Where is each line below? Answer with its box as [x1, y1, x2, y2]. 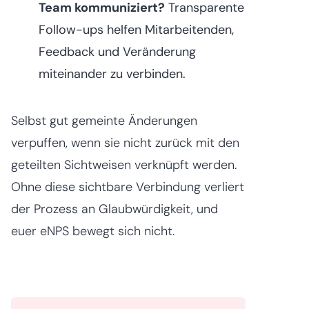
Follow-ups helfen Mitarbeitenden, [39, 21, 234, 38]
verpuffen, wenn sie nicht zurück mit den [11, 134, 239, 151]
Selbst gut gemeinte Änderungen [11, 112, 197, 129]
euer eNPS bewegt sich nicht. [11, 222, 175, 239]
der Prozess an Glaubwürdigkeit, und [11, 200, 218, 217]
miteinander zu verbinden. [39, 65, 186, 82]
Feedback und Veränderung [39, 43, 196, 60]
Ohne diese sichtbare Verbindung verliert [11, 178, 244, 195]
